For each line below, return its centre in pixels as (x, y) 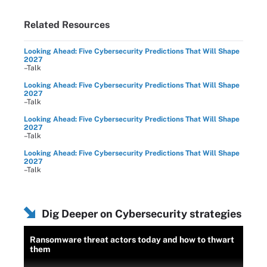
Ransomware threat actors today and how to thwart (132, 240)
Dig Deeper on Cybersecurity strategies (142, 214)
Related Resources (67, 25)
